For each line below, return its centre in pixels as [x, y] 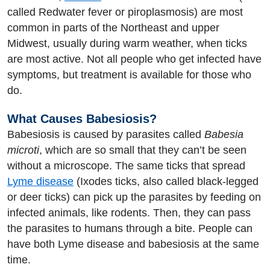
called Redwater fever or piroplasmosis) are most [125, 12]
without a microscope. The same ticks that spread [126, 166]
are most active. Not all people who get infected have [134, 59]
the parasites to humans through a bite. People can [130, 228]
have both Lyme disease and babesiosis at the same [133, 244]
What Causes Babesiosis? [82, 119]
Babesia [224, 134]
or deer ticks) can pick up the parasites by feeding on [134, 197]
